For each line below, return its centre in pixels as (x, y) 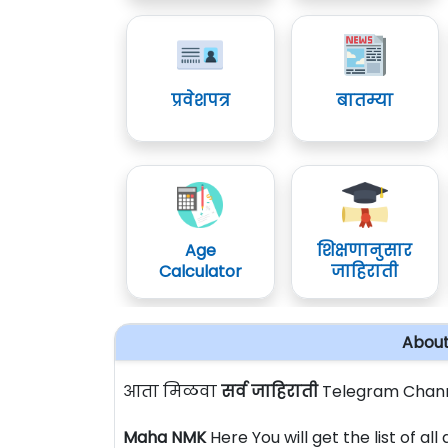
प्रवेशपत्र (200, 100)
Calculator (200, 271)
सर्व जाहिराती (269, 391)
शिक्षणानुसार (365, 250)
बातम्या (365, 100)
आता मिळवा (172, 391)
